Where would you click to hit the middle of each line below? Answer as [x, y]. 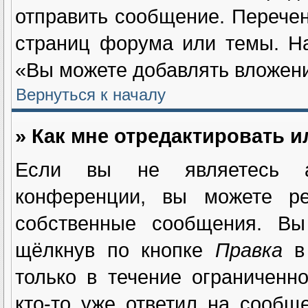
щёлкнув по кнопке [115, 250]
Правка [249, 250]
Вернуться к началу [91, 95]
